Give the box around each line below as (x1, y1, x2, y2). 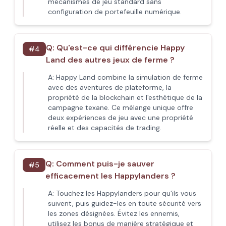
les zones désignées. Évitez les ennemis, (48, 209, 180, 218)
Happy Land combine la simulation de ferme (56, 73, 203, 82)
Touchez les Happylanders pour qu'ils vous (56, 189, 196, 198)
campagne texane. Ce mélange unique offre (48, 103, 193, 112)
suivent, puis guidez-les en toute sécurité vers (48, 199, 201, 208)
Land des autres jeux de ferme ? (46, 54, 175, 65)
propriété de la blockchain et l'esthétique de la (48, 93, 202, 102)
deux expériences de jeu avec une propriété (48, 113, 193, 122)
